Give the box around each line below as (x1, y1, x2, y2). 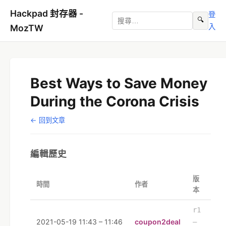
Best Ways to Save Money (30, 75, 207, 92)
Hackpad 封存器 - (10, 8, 83, 19)
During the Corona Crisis (30, 93, 199, 110)
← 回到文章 (30, 116, 65, 124)
